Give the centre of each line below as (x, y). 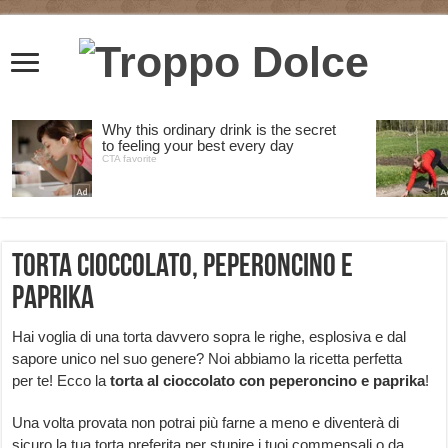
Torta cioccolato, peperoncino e (183, 268)
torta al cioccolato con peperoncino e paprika (268, 381)
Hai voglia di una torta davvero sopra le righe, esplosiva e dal (209, 337)
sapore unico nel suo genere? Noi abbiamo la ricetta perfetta (207, 359)
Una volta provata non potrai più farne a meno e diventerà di (206, 423)
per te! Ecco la (61, 381)
